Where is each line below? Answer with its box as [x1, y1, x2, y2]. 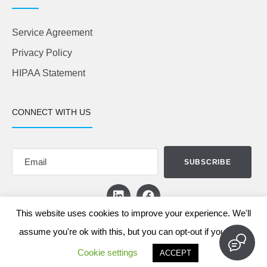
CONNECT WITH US [12, 107, 91, 117]
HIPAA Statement [12, 68, 85, 79]
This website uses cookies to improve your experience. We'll [16, 207, 251, 218]
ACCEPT [160, 249, 191, 257]
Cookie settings [77, 247, 138, 257]
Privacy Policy [12, 48, 72, 58]
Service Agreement [12, 27, 92, 38]
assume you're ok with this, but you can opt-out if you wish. [19, 226, 248, 237]
